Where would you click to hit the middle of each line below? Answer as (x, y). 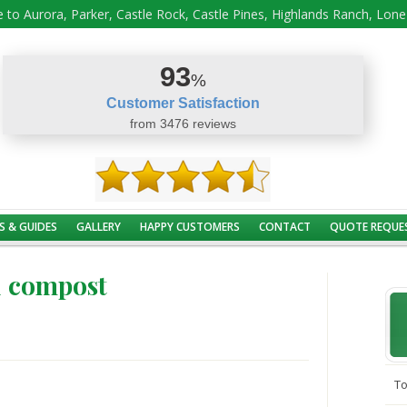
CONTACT (285, 227)
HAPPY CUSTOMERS (190, 227)
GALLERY (99, 227)
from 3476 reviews (183, 124)
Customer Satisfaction (183, 104)
